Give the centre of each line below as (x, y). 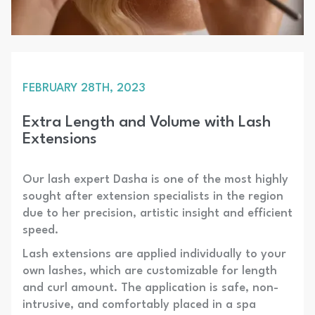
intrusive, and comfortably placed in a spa (139, 305)
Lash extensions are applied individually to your (154, 255)
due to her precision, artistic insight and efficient (157, 214)
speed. (40, 231)
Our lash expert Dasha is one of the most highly (155, 180)
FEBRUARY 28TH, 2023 (84, 89)
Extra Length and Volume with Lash (147, 123)
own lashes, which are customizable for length (150, 271)
